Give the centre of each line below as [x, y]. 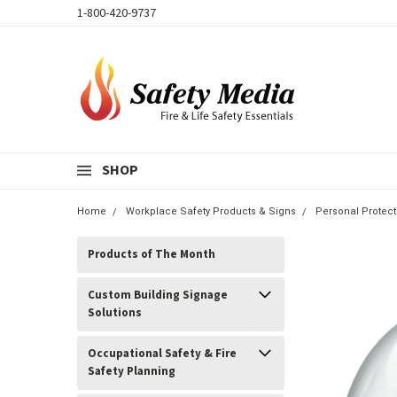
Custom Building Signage [158, 295]
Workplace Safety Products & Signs [211, 211]
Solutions [115, 313]
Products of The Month [152, 254]
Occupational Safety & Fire [162, 354]
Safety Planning [132, 371]
